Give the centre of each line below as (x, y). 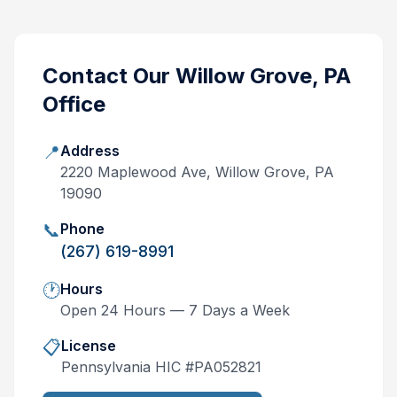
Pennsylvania (106, 367)
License (89, 346)
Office (74, 104)
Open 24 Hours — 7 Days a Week (175, 310)
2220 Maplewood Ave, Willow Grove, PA (197, 172)
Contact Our (109, 76)
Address (90, 151)
